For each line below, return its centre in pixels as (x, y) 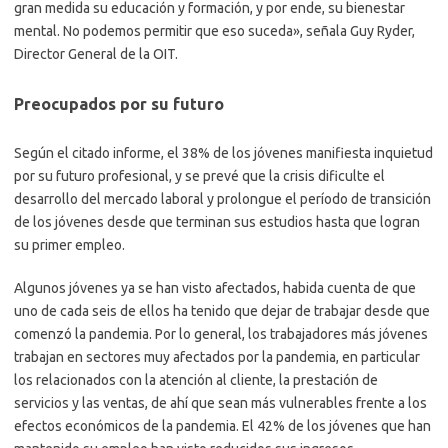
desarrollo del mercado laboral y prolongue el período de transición (222, 199)
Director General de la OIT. (96, 54)
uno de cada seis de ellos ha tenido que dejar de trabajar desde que (222, 311)
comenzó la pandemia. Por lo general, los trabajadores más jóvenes (221, 334)
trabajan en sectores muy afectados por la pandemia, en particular (217, 357)
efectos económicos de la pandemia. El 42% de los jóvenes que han (222, 426)
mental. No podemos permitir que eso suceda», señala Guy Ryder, (214, 31)
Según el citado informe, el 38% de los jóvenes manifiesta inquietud (223, 153)
